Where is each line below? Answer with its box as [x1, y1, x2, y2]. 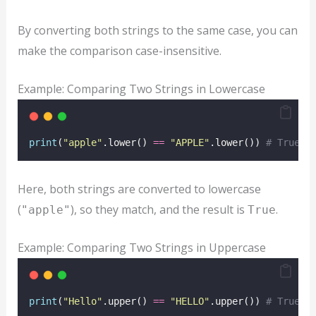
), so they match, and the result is [70, 201, 248, 217]
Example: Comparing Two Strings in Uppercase [17, 240, 266, 256]
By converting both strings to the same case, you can [17, 22, 298, 38]
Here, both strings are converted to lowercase [17, 181, 261, 197]
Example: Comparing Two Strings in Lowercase [17, 81, 265, 97]
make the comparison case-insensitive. [17, 42, 221, 59]
